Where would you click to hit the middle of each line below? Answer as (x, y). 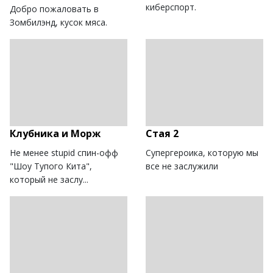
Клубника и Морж (55, 133)
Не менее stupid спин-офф (64, 152)
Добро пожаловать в (54, 9)
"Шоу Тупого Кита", (51, 166)
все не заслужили (182, 166)
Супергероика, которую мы (202, 152)
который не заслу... (49, 179)
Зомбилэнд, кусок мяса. (58, 22)
